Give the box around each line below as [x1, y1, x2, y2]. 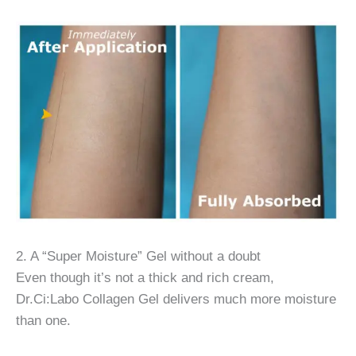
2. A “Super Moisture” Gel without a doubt [16, 248, 261, 265]
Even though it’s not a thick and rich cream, [16, 269, 274, 286]
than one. [16, 312, 75, 329]
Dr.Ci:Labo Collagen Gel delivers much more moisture [16, 291, 336, 308]
